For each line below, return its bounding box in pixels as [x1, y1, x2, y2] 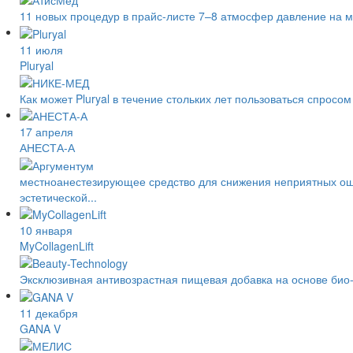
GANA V [20, 320, 61, 336]
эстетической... [20, 188, 97, 205]
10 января [20, 221, 72, 238]
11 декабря [20, 304, 78, 321]
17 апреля [20, 124, 73, 140]
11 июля [20, 41, 63, 58]
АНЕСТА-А [20, 139, 75, 156]
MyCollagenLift [20, 237, 94, 254]
